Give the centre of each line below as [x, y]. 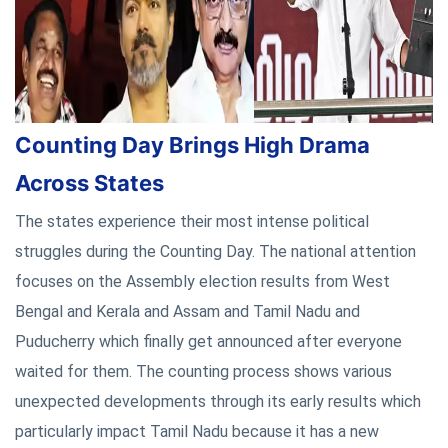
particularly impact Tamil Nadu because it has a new [197, 431]
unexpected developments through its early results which [218, 401]
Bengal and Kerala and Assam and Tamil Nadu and [187, 311]
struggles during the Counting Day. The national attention [215, 251]
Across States [89, 182]
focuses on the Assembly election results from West [202, 281]
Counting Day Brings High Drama [192, 144]
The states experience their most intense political [192, 221]
